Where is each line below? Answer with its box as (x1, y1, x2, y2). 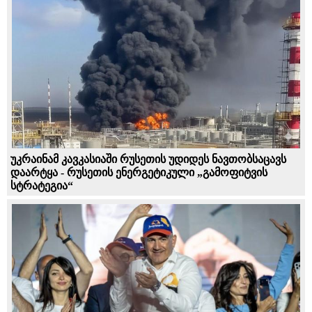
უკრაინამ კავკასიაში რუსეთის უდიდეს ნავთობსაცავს (10, 153, 286, 165)
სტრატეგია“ (10, 179, 73, 192)
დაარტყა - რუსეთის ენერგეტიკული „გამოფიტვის (10, 166, 267, 178)
